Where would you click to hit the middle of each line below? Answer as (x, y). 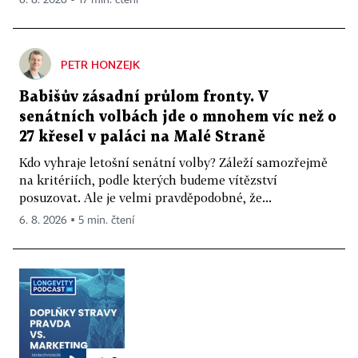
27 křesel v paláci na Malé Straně (142, 137)
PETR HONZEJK (100, 64)
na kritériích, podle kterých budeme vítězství (148, 179)
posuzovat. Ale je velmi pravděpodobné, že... (145, 197)
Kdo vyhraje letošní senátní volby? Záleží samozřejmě (173, 162)
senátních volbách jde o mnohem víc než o (178, 117)
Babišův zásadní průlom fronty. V (144, 97)
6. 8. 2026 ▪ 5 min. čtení (77, 220)
